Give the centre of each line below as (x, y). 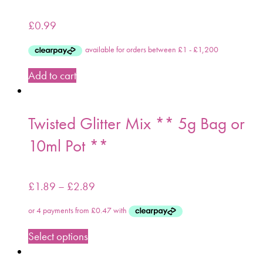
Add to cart (52, 76)
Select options (58, 236)
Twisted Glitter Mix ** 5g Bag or (136, 123)
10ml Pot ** (68, 145)
